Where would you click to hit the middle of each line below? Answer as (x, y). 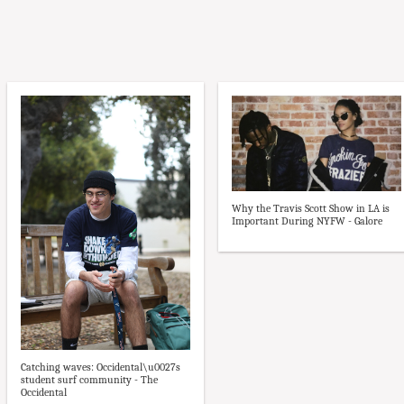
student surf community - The (89, 379)
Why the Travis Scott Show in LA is (311, 208)
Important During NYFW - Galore (307, 220)
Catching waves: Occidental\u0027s (101, 367)
